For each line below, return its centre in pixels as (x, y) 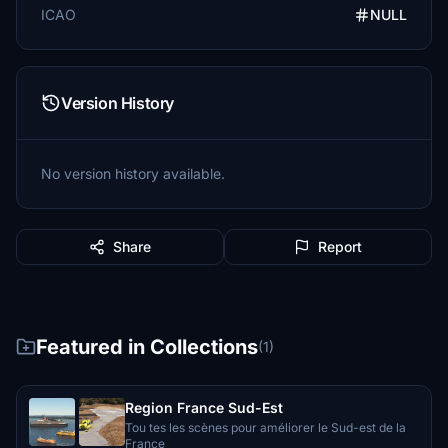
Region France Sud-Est (204, 407)
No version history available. (133, 173)
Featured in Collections (147, 347)
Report (340, 246)
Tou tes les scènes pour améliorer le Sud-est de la (265, 427)
